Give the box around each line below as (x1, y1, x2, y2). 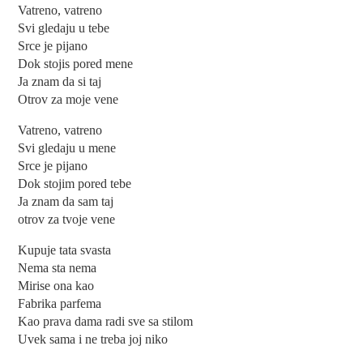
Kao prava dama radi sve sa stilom (18, 314, 194, 329)
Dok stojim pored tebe (18, 177, 132, 191)
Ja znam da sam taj (18, 194, 114, 209)
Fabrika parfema (18, 297, 102, 311)
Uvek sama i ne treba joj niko (18, 332, 169, 347)
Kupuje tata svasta (18, 243, 112, 258)
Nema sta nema (18, 261, 97, 275)
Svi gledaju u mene (18, 141, 117, 156)
